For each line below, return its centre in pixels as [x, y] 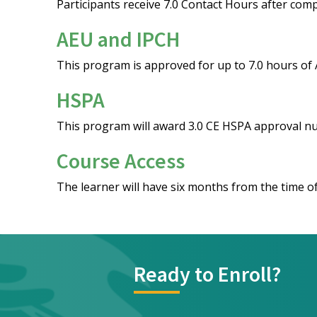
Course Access [121, 161]
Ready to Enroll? [207, 274]
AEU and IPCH [118, 39]
